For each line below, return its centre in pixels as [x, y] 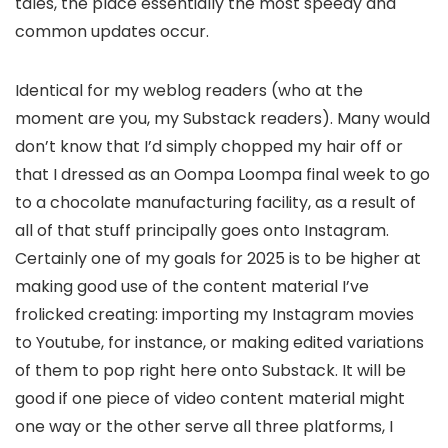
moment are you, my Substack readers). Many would [222, 119]
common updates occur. [112, 32]
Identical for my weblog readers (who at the [189, 91]
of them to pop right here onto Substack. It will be [210, 371]
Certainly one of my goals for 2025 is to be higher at [218, 259]
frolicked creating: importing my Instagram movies [214, 315]
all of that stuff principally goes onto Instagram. [202, 231]
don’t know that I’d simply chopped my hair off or [209, 147]
